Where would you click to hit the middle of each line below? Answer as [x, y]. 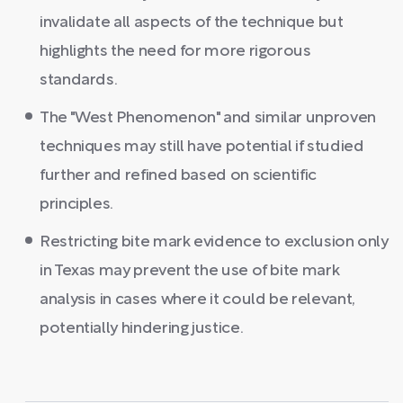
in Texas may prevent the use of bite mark [190, 271]
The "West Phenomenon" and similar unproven [208, 118]
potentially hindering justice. [142, 329]
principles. [77, 205]
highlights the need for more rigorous [175, 52]
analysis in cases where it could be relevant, [197, 300]
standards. [79, 81]
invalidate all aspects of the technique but [192, 23]
